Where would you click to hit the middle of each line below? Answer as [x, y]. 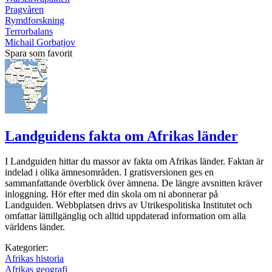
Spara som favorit [39, 53]
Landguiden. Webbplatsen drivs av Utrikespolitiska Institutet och [128, 205]
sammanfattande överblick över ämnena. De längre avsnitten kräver [134, 183]
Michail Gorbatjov [40, 42]
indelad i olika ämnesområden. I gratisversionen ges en [109, 172]
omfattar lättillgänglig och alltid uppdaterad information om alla [125, 216]
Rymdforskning [35, 20]
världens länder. [35, 227]
